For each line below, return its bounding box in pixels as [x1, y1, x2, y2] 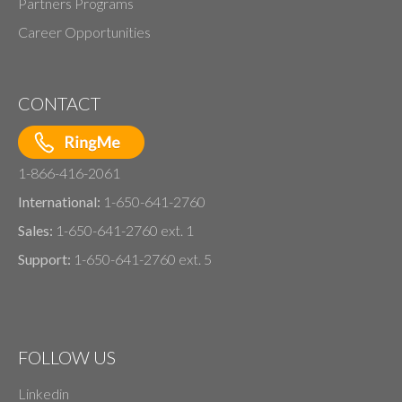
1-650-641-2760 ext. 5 [74, 249, 212, 267]
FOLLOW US [18, 345, 116, 368]
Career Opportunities [18, 22, 151, 40]
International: [18, 192, 103, 210]
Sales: [18, 221, 56, 239]
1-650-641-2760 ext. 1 [56, 221, 194, 239]
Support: [18, 249, 74, 267]
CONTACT [18, 92, 100, 114]
